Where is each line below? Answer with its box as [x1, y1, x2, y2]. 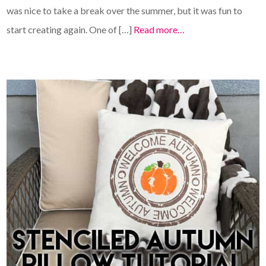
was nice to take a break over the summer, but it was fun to [7, 4, 243, 16]
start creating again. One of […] [7, 23, 134, 35]
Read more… [134, 23, 185, 35]
